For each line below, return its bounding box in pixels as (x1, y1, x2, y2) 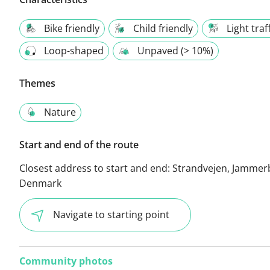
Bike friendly (44, 21, 99, 35)
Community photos (19, 254, 113, 268)
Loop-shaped (44, 43, 104, 57)
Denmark (19, 176, 61, 190)
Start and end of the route (19, 137, 139, 151)
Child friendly (133, 21, 193, 35)
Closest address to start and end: (19, 161, 172, 175)
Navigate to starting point (53, 207, 169, 221)
